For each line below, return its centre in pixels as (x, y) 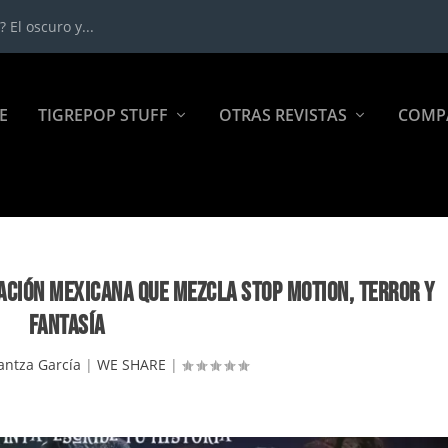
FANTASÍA (66, 326)
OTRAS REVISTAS (282, 115)
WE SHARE (132, 364)
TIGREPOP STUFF (102, 115)
